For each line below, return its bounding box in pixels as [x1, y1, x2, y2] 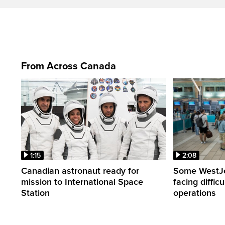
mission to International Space [21, 176, 143, 187]
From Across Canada [21, 60, 116, 73]
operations [173, 187, 216, 198]
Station [21, 187, 50, 198]
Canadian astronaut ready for [21, 165, 139, 176]
